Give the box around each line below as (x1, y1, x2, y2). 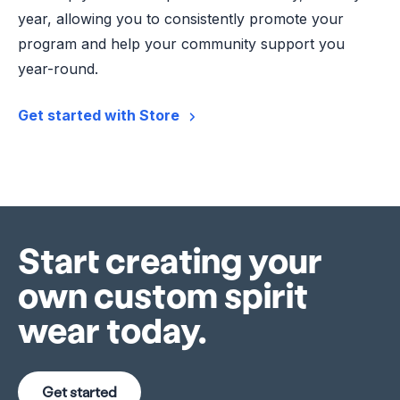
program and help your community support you (18, 35, 345, 54)
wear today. (18, 306, 206, 353)
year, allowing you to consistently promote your (18, 10, 344, 29)
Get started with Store (18, 106, 179, 125)
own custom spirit (18, 271, 308, 318)
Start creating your (18, 237, 322, 283)
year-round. (18, 60, 98, 79)
